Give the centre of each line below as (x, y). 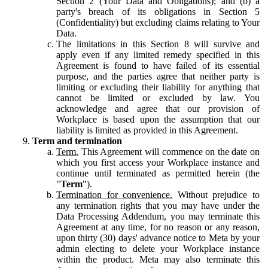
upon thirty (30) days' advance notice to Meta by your (158, 237)
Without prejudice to (216, 194)
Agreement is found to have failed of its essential (158, 65)
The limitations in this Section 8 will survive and (158, 44)
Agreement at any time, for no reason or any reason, (158, 227)
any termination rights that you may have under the (158, 205)
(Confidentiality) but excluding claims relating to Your (158, 22)
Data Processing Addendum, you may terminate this (158, 216)
